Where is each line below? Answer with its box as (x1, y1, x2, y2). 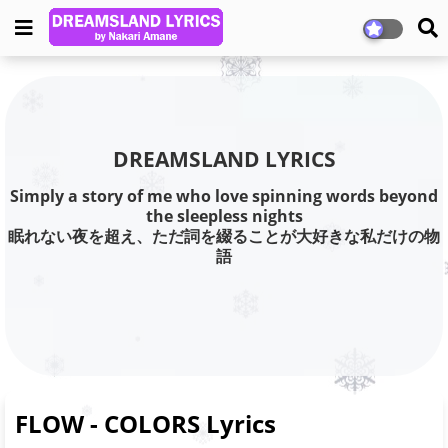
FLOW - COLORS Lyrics (15, 407, 276, 440)
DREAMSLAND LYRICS (112, 145, 336, 174)
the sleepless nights (145, 205, 303, 228)
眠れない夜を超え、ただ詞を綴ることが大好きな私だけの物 (8, 225, 440, 248)
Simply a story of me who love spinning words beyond (10, 185, 438, 208)
